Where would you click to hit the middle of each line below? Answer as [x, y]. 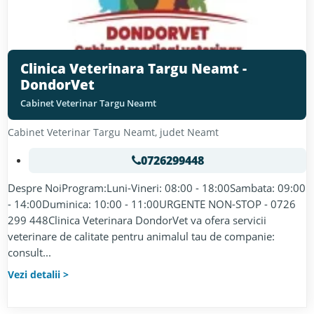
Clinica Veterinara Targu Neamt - [134, 69]
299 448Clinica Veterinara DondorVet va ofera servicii [137, 220]
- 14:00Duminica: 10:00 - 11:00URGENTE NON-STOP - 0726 [152, 204]
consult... [29, 252]
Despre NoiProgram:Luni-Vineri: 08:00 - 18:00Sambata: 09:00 [157, 188]
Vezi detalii [34, 274]
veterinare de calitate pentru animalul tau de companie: [141, 236]
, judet [171, 132]
